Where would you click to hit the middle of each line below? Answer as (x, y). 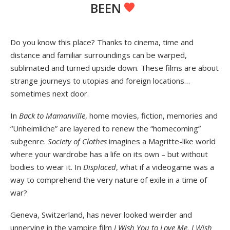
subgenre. (29, 141)
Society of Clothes (77, 141)
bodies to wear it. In (47, 167)
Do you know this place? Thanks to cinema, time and (102, 42)
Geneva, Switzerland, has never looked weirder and (101, 214)
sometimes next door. (50, 93)
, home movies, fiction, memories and (151, 115)
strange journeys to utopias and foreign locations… (100, 80)
